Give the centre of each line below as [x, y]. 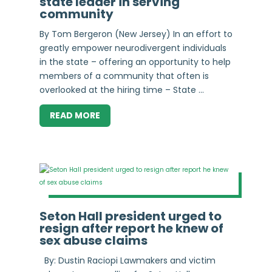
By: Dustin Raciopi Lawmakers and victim [127, 261]
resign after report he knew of [131, 229]
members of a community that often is [124, 76]
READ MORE [75, 116]
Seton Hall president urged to [130, 216]
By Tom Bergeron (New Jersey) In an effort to [136, 34]
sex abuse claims [93, 241]
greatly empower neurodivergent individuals [133, 48]
